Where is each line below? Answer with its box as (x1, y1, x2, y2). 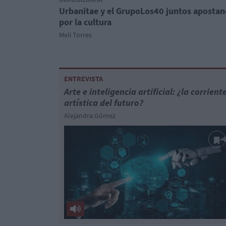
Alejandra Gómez (64, 111, 116, 120)
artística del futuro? (64, 97, 143, 108)
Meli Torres (59, 30, 92, 39)
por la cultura (59, 16, 111, 28)
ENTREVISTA (64, 74, 103, 83)
